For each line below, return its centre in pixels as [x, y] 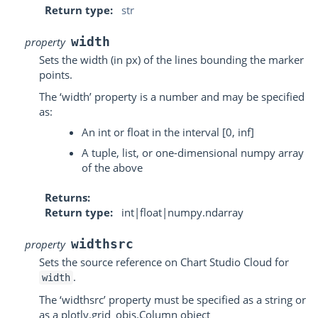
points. [56, 74]
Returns [66, 197]
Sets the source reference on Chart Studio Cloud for [164, 262]
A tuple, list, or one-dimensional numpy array [193, 153]
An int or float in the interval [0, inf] [168, 132]
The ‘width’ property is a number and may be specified [172, 97]
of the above [112, 168]
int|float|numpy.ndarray [182, 212]
